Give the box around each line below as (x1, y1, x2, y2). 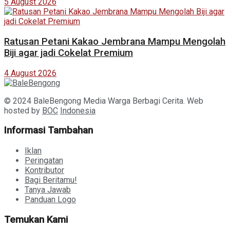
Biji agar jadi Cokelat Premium (4, 47, 133, 59)
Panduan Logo (25, 195, 76, 205)
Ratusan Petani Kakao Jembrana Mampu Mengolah (4, 35, 225, 47)
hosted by (4, 105, 42, 116)
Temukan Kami (4, 214, 68, 225)
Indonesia (60, 105, 95, 116)
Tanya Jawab (25, 185, 71, 195)
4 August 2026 (4, 68, 56, 78)
